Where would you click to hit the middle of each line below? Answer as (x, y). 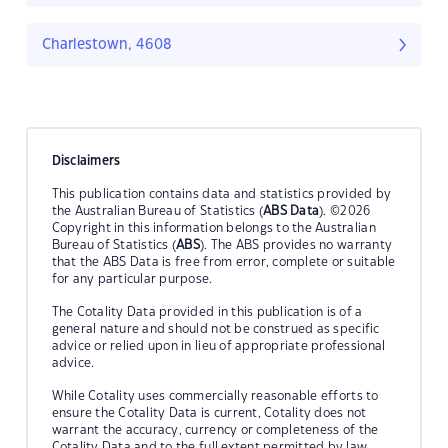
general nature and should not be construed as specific (215, 328)
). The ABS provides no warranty (296, 244)
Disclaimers (86, 160)
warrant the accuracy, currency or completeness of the (215, 429)
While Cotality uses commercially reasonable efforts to (215, 395)
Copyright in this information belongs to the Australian (213, 227)
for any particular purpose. (132, 278)
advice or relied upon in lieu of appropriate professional (218, 345)
